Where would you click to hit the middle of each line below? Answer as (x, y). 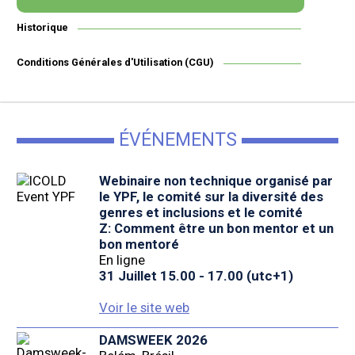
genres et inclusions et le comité (200, 213)
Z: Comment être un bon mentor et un (216, 229)
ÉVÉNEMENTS (177, 140)
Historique (42, 27)
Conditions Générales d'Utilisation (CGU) (115, 62)
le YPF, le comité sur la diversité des (211, 197)
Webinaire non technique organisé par (216, 181)
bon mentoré (139, 244)
